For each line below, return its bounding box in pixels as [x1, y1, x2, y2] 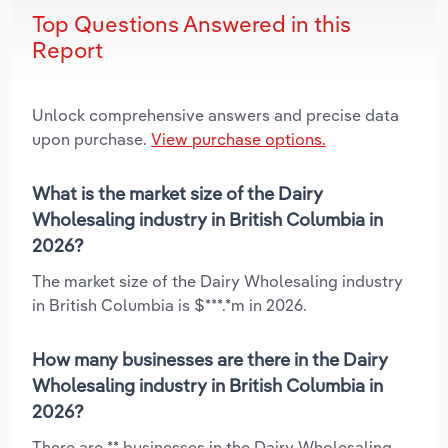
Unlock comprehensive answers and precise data [32, 104, 399, 125]
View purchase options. [151, 128, 326, 149]
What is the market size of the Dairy [32, 181, 323, 205]
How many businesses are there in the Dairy [32, 347, 388, 371]
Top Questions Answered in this [32, 9, 351, 38]
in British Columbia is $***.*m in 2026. [32, 294, 307, 315]
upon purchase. [32, 128, 151, 149]
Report [32, 35, 103, 64]
